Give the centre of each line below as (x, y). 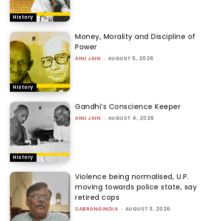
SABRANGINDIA (97, 209)
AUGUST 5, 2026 (131, 58)
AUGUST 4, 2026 (131, 118)
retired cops (97, 198)
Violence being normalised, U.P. (132, 177)
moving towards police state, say (136, 187)
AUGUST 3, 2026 (148, 209)
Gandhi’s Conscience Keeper (128, 106)
